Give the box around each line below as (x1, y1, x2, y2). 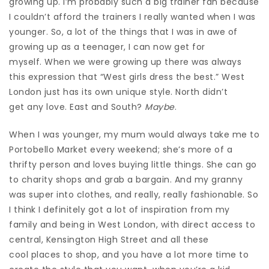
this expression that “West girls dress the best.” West (9, 70, 244, 83)
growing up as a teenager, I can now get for (9, 40, 205, 53)
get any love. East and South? (9, 100, 145, 113)
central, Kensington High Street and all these (9, 233, 209, 246)
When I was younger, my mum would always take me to (9, 128, 259, 141)
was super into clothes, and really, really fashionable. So (9, 188, 258, 201)
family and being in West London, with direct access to (9, 218, 255, 231)
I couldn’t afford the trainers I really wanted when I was (9, 10, 256, 23)
